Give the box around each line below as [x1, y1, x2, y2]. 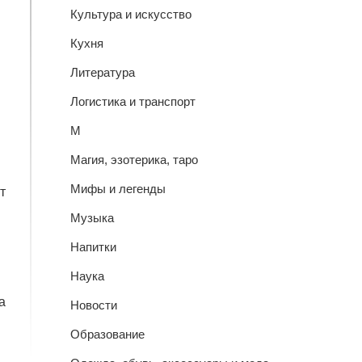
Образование [69, 327, 145, 341]
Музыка [69, 211, 114, 225]
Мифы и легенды [69, 182, 166, 196]
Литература [69, 65, 135, 79]
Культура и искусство [69, 7, 192, 21]
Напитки [69, 240, 116, 254]
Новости [69, 298, 117, 312]
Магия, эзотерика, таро [69, 153, 198, 166]
